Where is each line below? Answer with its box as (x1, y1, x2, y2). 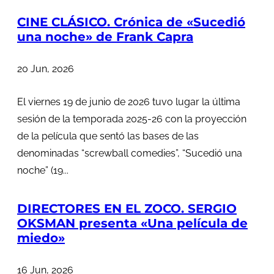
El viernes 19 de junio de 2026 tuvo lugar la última (17, 95, 240, 108)
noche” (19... (17, 164, 68, 176)
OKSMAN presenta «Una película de (17, 216, 248, 231)
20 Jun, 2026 (17, 62, 74, 75)
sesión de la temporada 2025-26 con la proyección (17, 113, 246, 125)
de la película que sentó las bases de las (17, 130, 199, 142)
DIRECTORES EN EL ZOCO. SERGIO (17, 201, 237, 217)
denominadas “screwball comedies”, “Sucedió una (17, 147, 242, 159)
